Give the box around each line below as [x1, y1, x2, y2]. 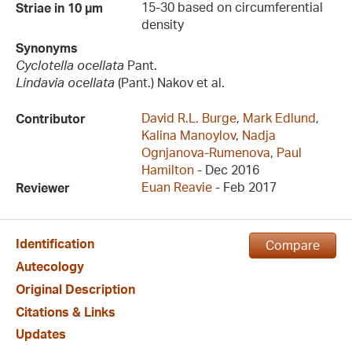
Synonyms [16, 40, 78, 57]
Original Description [16, 280, 135, 297]
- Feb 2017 [212, 178, 277, 195]
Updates [16, 326, 66, 343]
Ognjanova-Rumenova [141, 144, 270, 160]
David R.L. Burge [141, 109, 236, 126]
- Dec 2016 [194, 161, 259, 178]
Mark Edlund [243, 109, 316, 126]
